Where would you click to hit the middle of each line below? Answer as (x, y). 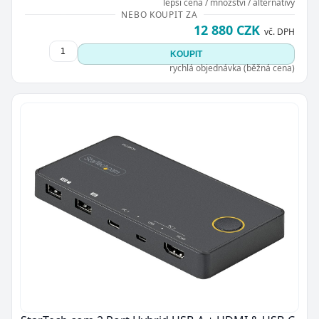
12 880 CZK (226, 30)
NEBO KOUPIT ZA (159, 15)
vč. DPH (279, 32)
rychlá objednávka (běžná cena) (232, 68)
